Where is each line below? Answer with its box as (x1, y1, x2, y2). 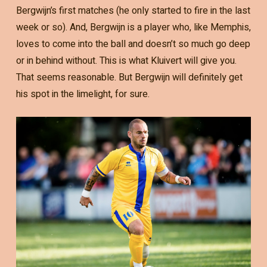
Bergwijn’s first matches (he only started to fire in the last (15, 3, 250, 18)
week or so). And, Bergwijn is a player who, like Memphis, (15, 20, 251, 35)
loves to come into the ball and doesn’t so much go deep (15, 36, 250, 51)
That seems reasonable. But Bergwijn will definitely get (15, 70, 243, 85)
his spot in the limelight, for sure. (15, 86, 150, 101)
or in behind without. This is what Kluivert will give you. (15, 53, 237, 68)
